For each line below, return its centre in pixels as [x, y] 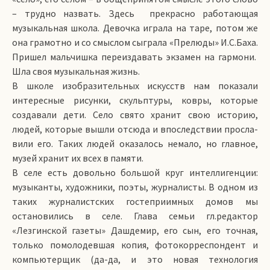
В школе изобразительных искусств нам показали [135, 86]
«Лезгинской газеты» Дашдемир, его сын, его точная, [135, 230]
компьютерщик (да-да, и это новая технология [135, 259]
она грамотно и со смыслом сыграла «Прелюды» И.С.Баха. [135, 42]
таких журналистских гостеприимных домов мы [135, 201]
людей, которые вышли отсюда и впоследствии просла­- [135, 129]
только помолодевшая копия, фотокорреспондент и [135, 245]
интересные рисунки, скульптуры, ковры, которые [135, 100]
